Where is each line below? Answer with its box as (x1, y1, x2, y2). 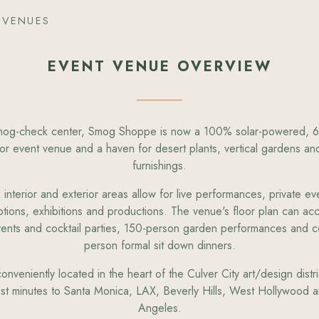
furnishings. (132, 157, 187, 174)
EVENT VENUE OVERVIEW (47, 56, 272, 77)
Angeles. (137, 299, 182, 316)
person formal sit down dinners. (83, 236, 236, 253)
